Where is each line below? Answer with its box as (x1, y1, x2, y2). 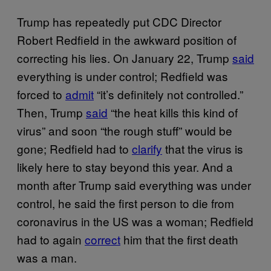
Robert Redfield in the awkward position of (17, 31, 237, 48)
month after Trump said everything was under (17, 177, 251, 194)
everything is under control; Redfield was (17, 68, 228, 85)
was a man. (17, 249, 77, 266)
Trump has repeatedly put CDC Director (17, 13, 221, 30)
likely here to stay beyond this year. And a (17, 158, 233, 175)
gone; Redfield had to (17, 140, 132, 157)
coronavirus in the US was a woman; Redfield (17, 213, 253, 230)
